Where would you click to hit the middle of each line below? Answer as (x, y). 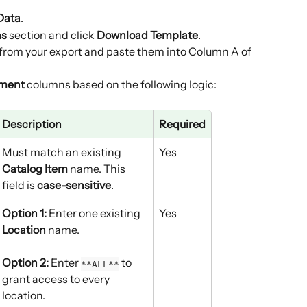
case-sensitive (74, 185)
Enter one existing (95, 213)
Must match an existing (63, 152)
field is (20, 185)
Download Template (147, 35)
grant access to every (57, 279)
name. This (98, 168)
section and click (52, 35)
